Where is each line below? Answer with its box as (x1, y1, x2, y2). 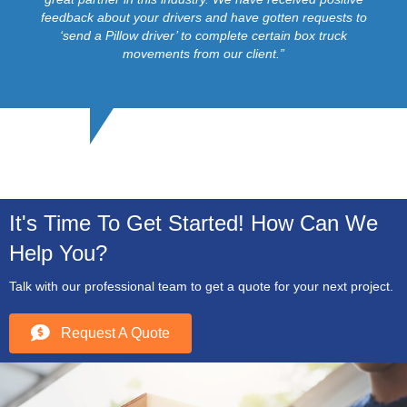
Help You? (9, 240, 107, 265)
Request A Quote (61, 324, 170, 341)
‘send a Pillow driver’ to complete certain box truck (60, 27, 347, 43)
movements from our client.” (123, 45, 284, 61)
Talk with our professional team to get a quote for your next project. (9, 278, 393, 293)
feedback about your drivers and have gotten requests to (40, 9, 367, 25)
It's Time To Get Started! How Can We (9, 210, 378, 235)
